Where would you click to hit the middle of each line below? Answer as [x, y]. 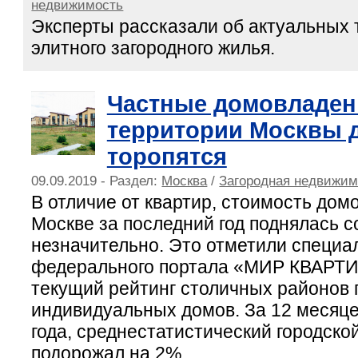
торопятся [167, 156]
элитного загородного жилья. [153, 48]
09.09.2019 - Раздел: [97, 180]
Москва [185, 180]
